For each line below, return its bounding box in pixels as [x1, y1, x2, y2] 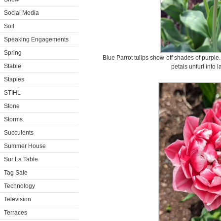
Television [4, 196, 31, 203]
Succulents [4, 129, 34, 136]
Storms [4, 116, 23, 123]
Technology [4, 183, 35, 189]
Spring [4, 49, 22, 56]
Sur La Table [4, 156, 38, 163]
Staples [4, 76, 24, 83]
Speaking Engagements [4, 36, 69, 43]
